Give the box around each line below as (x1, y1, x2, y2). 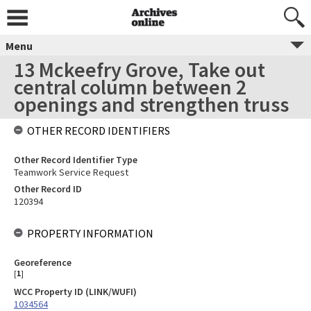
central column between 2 (14, 74, 246, 100)
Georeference (14, 256, 72, 269)
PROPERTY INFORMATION (27, 226, 153, 240)
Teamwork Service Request (14, 166, 128, 178)
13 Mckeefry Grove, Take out (14, 56, 265, 83)
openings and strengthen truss (14, 91, 289, 117)
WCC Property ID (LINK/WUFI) (14, 285, 137, 298)
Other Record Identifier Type (14, 153, 137, 166)
